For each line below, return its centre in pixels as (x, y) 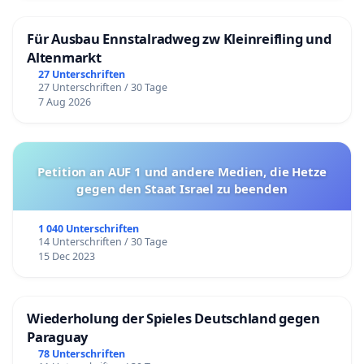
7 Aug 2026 (64, 102)
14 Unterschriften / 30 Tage (102, 241)
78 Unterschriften (81, 353)
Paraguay (58, 336)
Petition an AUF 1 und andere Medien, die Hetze (182, 171)
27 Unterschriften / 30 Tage (102, 87)
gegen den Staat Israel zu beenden (182, 188)
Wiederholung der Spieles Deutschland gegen (173, 318)
